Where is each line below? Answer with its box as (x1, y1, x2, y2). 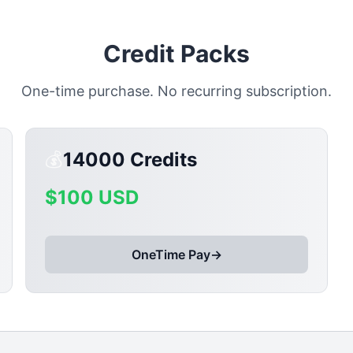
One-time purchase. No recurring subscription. (21, 83, 332, 99)
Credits (125, 148, 197, 171)
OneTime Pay (131, 247, 210, 262)
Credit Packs (103, 39, 250, 68)
